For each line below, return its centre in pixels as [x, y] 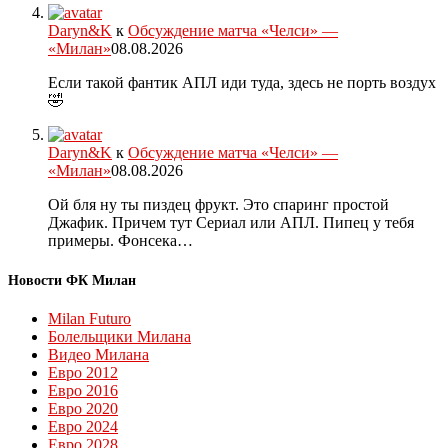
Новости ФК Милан [72, 281]
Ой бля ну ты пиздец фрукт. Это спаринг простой [218, 204]
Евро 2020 [83, 409]
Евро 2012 [83, 373]
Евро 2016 [83, 391]
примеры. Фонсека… [120, 240]
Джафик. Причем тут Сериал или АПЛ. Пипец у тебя [231, 222]
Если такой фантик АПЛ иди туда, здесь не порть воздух [242, 82]
